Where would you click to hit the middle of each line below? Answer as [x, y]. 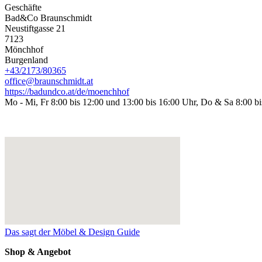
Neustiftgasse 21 [35, 29]
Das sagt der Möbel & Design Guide [72, 232]
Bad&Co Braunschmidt [48, 18]
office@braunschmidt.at [49, 81]
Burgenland [26, 60]
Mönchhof [24, 50]
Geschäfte [23, 8]
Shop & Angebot [38, 252]
